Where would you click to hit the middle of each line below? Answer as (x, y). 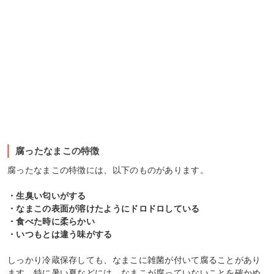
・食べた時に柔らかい (51, 222)
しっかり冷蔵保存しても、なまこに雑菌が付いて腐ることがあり (134, 260)
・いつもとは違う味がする (60, 235)
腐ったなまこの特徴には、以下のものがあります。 (108, 170)
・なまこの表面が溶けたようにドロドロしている (104, 209)
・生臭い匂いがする (47, 196)
